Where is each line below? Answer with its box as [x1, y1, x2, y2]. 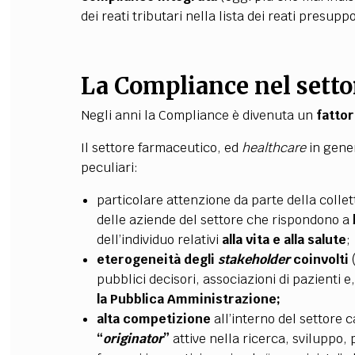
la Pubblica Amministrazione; [96, 291, 281, 307]
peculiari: [80, 159, 138, 176]
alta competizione [96, 311, 211, 327]
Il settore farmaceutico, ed [80, 139, 242, 156]
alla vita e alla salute [221, 231, 346, 248]
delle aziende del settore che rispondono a [96, 212, 353, 228]
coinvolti [289, 251, 349, 268]
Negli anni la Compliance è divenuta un [80, 107, 316, 124]
